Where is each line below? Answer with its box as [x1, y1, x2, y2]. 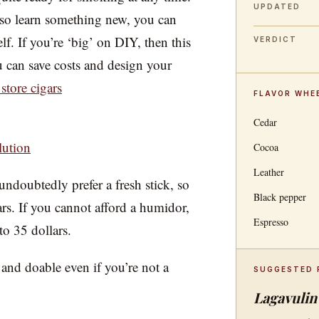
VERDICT [253, 35, 297, 43]
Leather [253, 165, 284, 179]
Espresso [253, 215, 288, 229]
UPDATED [253, 2, 300, 11]
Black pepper [253, 190, 306, 204]
